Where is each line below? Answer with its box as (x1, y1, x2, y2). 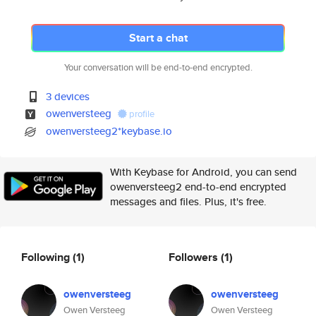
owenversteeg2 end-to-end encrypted (110, 179, 286, 194)
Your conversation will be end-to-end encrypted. (63, 61, 253, 74)
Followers (169, 248, 221, 265)
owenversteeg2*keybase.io (46, 123, 173, 138)
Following (21, 248, 73, 265)
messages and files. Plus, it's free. (110, 194, 267, 209)
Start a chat (128, 30, 188, 46)
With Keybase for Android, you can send (110, 164, 297, 179)
